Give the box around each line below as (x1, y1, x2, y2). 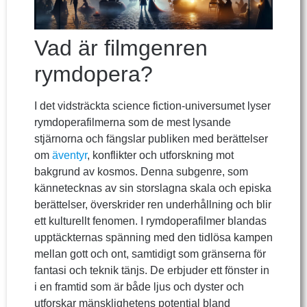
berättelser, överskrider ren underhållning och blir (34, 198, 271, 210)
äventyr (52, 149, 87, 161)
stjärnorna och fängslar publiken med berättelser (34, 132, 268, 145)
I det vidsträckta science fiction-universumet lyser (34, 99, 271, 112)
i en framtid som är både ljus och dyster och (34, 280, 244, 293)
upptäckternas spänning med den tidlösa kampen (34, 231, 273, 243)
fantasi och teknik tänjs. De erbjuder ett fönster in (34, 264, 269, 276)
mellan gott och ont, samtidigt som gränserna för (34, 247, 266, 260)
